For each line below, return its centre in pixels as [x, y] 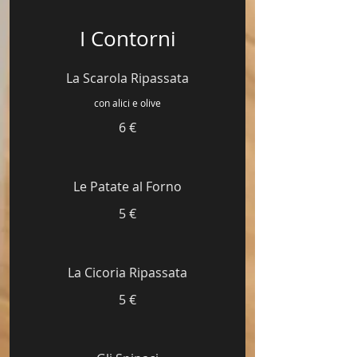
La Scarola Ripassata [127, 78]
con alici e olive [127, 103]
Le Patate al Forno [127, 186]
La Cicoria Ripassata [127, 273]
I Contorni [127, 39]
